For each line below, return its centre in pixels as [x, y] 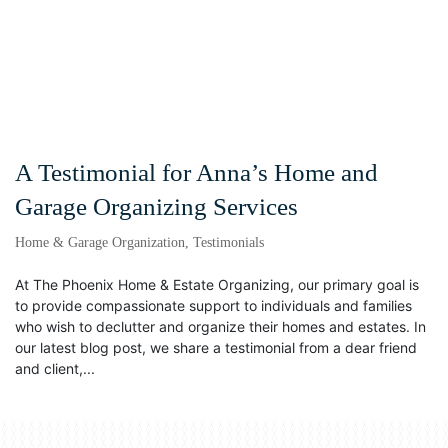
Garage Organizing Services [156, 206]
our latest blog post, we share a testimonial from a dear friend [216, 347]
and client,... [55, 368]
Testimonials [228, 242]
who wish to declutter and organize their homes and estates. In [220, 326]
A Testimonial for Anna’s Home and [196, 172]
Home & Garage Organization [100, 242]
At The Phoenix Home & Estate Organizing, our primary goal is [217, 284]
